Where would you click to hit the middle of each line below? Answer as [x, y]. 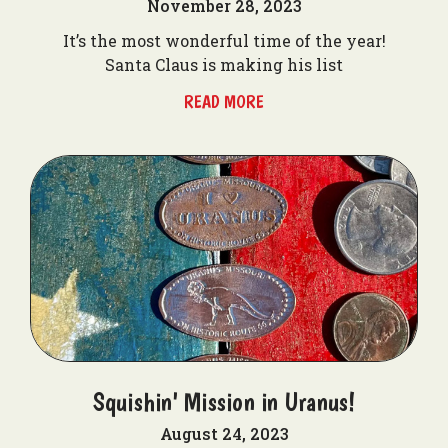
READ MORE [224, 101]
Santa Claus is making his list [224, 64]
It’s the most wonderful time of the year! [224, 40]
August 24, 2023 [224, 433]
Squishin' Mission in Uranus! [224, 401]
